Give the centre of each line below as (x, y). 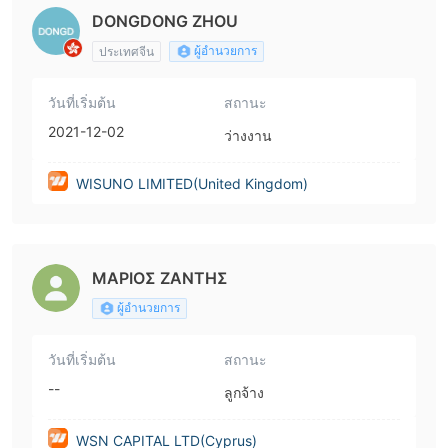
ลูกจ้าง (244, 392)
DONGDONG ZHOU (165, 21)
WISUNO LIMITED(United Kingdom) (192, 183)
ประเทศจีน (126, 51)
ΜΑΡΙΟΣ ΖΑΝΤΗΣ (160, 278)
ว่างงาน (248, 135)
